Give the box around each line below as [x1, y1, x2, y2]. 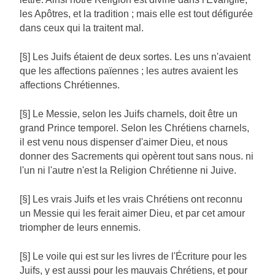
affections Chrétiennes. [20, 80, 120, 91]
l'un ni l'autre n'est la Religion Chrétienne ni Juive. [20, 165, 236, 176]
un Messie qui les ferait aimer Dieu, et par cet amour [20, 208, 245, 219]
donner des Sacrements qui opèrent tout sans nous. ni [20, 151, 254, 162]
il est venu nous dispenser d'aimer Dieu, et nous [20, 137, 228, 148]
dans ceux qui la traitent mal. [20, 23, 144, 34]
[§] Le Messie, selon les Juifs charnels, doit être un [20, 109, 238, 120]
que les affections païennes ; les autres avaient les [20, 66, 238, 77]
